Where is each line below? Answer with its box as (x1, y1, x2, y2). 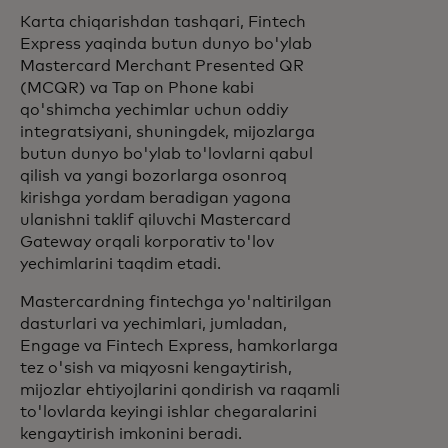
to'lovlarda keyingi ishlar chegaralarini (20, 404, 317, 420)
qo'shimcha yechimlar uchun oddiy (20, 102, 288, 118)
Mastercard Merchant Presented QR (20, 58, 304, 74)
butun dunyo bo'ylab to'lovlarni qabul (20, 146, 313, 162)
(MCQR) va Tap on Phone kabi (20, 80, 254, 96)
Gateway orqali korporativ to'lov (20, 234, 274, 250)
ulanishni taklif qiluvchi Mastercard (20, 212, 291, 228)
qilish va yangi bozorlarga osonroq (20, 168, 287, 184)
